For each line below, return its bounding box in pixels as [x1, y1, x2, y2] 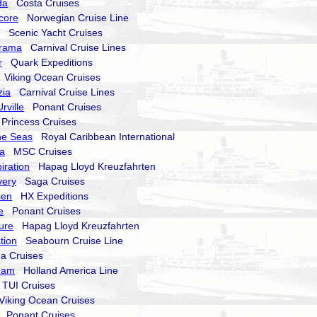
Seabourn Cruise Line [17, 235, 123, 246]
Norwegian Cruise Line [18, 12, 129, 23]
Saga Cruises [16, 175, 85, 187]
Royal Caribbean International [33, 131, 175, 142]
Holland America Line [15, 265, 118, 276]
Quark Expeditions [2, 57, 93, 68]
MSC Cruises [5, 146, 72, 157]
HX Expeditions [12, 190, 88, 202]
